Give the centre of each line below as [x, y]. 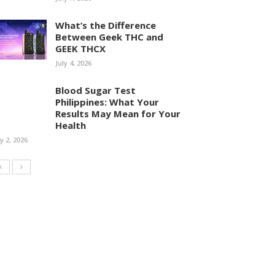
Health [71, 125]
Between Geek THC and [109, 37]
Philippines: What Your [107, 102]
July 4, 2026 [73, 63]
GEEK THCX [80, 48]
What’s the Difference [106, 25]
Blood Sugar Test [95, 90]
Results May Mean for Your [118, 114]
